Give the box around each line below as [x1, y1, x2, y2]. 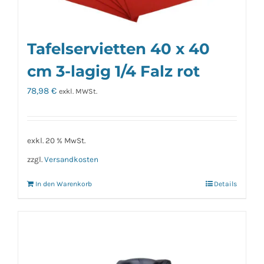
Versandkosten [44, 155, 98, 164]
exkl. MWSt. [59, 87, 97, 95]
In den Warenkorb [35, 180, 92, 189]
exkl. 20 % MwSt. [27, 136, 85, 146]
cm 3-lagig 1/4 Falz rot [27, 61, 200, 80]
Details [214, 180, 237, 189]
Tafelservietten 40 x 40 [27, 39, 210, 58]
